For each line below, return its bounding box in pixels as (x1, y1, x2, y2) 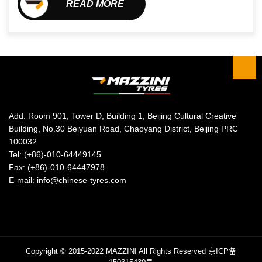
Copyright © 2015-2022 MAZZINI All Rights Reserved (26, 246, 208, 256)
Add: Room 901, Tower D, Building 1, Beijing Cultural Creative (9, 111, 236, 120)
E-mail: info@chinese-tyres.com (9, 175, 126, 185)
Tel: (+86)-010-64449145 (9, 149, 101, 159)
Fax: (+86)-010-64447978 (9, 162, 105, 172)
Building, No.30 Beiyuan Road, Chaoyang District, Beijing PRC (9, 123, 238, 133)
